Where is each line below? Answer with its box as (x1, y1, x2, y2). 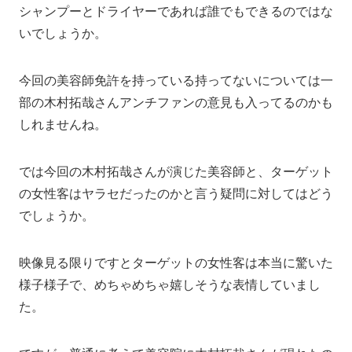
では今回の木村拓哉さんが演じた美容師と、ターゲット (19, 165, 333, 179)
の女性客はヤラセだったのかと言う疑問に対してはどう (19, 187, 333, 201)
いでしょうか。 (19, 27, 107, 41)
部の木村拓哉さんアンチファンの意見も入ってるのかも (19, 96, 333, 110)
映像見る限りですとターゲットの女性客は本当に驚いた (19, 256, 333, 270)
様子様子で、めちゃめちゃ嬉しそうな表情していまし (19, 278, 321, 292)
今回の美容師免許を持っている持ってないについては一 (19, 74, 333, 88)
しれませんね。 (19, 118, 107, 132)
